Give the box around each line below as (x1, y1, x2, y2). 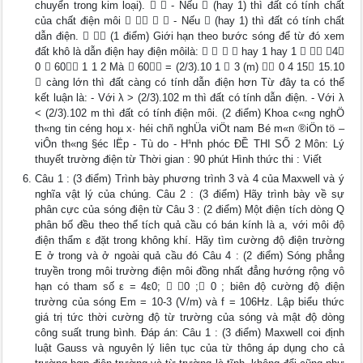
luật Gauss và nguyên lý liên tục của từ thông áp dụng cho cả (35, 342, 344, 354)
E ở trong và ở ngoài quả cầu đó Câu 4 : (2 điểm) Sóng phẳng (35, 250, 344, 262)
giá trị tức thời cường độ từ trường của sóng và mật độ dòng (35, 311, 344, 323)
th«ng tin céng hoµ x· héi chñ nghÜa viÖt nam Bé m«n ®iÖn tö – (35, 122, 344, 135)
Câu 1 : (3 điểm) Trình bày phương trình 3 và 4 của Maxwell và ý (35, 173, 344, 185)
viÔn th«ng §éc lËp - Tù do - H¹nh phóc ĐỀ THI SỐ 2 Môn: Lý (35, 138, 344, 150)
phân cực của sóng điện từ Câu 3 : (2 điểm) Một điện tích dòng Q (35, 203, 344, 216)
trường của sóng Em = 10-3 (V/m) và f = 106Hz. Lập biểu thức (35, 296, 344, 308)
